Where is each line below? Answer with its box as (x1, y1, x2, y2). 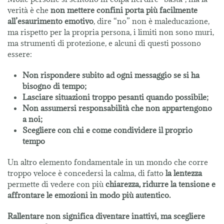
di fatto (138, 168, 163, 178)
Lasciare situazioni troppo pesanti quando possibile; (22, 92, 208, 102)
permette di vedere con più (7, 179, 103, 189)
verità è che (7, 5, 50, 15)
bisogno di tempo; (22, 81, 86, 91)
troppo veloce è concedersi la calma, (7, 168, 136, 178)
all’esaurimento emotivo (7, 16, 93, 26)
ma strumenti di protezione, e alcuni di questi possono (7, 38, 201, 48)
